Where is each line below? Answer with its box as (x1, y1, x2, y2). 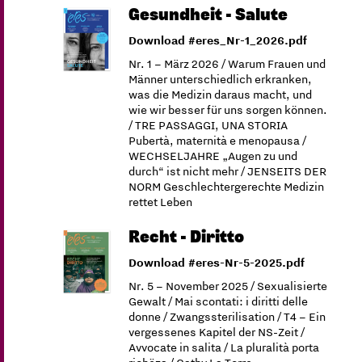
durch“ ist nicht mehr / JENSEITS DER (128, 162, 327, 179)
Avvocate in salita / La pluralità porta (128, 339, 320, 355)
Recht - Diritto (128, 228, 245, 245)
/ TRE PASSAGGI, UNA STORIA (128, 116, 288, 133)
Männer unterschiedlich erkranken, (128, 70, 313, 86)
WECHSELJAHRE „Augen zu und (128, 147, 298, 163)
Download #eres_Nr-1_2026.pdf (128, 32, 308, 48)
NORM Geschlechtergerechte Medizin (128, 178, 325, 194)
